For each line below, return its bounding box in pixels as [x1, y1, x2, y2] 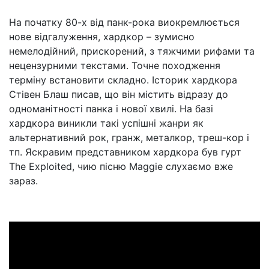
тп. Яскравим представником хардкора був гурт [9, 146, 241, 158]
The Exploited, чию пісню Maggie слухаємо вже [9, 160, 233, 172]
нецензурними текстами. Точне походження [9, 59, 220, 71]
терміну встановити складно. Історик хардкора [9, 74, 237, 86]
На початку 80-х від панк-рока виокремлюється [9, 16, 240, 28]
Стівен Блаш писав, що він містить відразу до [9, 88, 228, 100]
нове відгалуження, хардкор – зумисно [9, 31, 195, 43]
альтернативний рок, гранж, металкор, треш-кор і [9, 131, 249, 144]
